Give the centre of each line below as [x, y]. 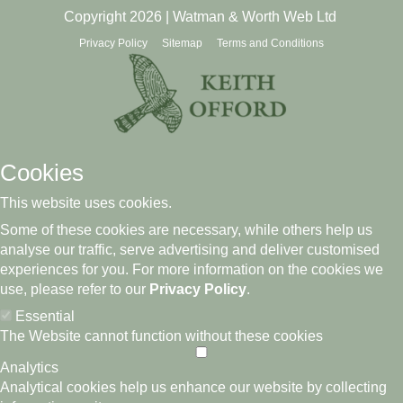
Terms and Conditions [270, 43]
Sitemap [182, 43]
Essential [45, 317]
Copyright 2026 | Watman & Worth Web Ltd [200, 17]
